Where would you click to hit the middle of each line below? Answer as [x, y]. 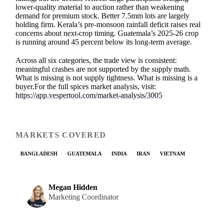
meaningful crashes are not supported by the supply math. [103, 69]
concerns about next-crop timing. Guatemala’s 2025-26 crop [107, 33]
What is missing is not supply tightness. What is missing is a [107, 77]
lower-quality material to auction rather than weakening [100, 7]
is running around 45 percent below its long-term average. [104, 42]
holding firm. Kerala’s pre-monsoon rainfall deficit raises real [108, 24]
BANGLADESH [39, 153]
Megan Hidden [73, 187]
